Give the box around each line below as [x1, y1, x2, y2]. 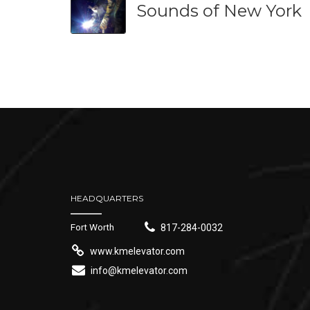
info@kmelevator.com [90, 264, 188, 276]
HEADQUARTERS [71, 193, 143, 204]
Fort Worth [71, 221, 114, 232]
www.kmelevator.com [89, 245, 185, 257]
